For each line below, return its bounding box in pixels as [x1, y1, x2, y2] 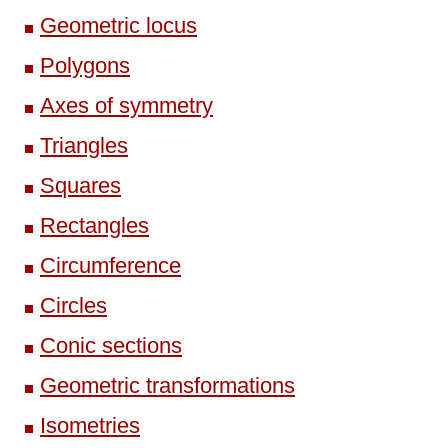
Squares [40, 172, 121, 198]
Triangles [40, 132, 128, 158]
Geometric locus [40, 12, 197, 38]
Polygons [40, 52, 130, 78]
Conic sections [40, 332, 182, 358]
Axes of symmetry [40, 92, 213, 118]
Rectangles [40, 212, 149, 238]
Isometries [40, 412, 140, 438]
